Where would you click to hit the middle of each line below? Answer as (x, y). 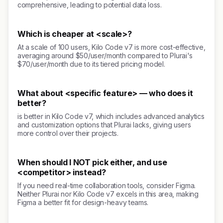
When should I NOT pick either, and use (92, 162)
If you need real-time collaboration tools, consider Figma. (107, 185)
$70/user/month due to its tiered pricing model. (91, 64)
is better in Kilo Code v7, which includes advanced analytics (111, 116)
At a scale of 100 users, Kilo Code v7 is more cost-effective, (111, 47)
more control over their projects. (68, 133)
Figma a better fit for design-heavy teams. (83, 202)
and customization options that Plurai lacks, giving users (104, 125)
